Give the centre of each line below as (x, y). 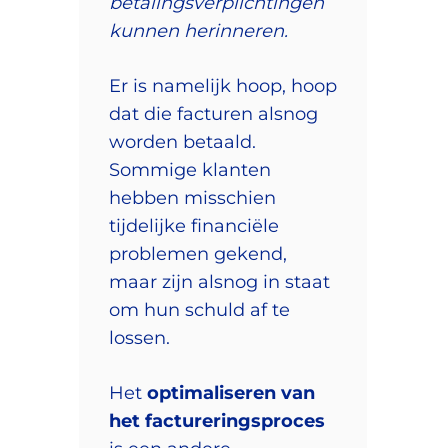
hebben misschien (192, 197)
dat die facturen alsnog (213, 113)
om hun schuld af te (199, 309)
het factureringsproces (217, 420)
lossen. (139, 337)
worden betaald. (182, 141)
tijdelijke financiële (194, 225)
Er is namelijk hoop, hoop (223, 85)
